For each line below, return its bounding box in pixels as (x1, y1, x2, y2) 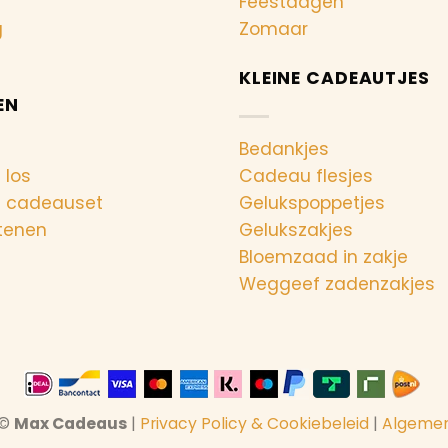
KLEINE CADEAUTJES (239, 66, 430, 91)
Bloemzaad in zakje (239, 244, 408, 269)
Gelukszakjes (239, 217, 353, 242)
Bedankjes (239, 136, 329, 161)
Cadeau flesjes (239, 163, 373, 188)
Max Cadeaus (14, 413, 127, 435)
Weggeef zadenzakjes (239, 271, 435, 296)
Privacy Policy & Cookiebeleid (140, 413, 369, 435)
